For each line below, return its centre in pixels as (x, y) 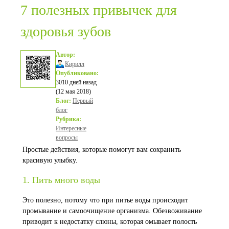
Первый (83, 101)
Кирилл (75, 64)
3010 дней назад (76, 82)
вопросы (67, 138)
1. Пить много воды (61, 180)
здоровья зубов (66, 31)
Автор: (65, 55)
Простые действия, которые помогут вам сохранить (102, 150)
